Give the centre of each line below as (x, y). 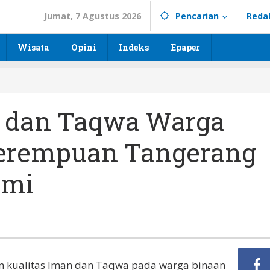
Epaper (186, 47)
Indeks (134, 47)
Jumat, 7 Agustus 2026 (93, 16)
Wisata (33, 47)
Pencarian (197, 16)
